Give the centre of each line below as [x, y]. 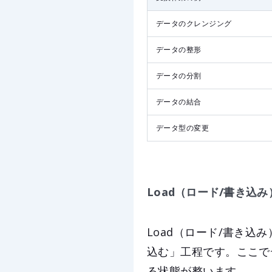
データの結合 [179, 102]
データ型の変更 [183, 128]
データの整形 [179, 50]
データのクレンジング [194, 24]
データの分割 [179, 76]
